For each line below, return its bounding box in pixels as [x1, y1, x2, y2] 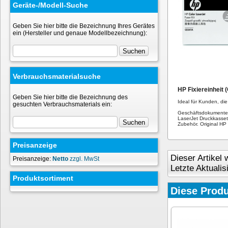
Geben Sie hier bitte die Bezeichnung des [13, 94, 128, 101]
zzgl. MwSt [68, 155, 99, 162]
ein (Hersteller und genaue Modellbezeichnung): [13, 30, 147, 37]
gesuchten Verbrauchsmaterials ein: [13, 101, 112, 108]
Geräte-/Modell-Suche [13, 1, 88, 9]
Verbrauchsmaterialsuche [13, 72, 101, 80]
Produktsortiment [13, 174, 73, 182]
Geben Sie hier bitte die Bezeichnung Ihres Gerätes [13, 22, 155, 30]
